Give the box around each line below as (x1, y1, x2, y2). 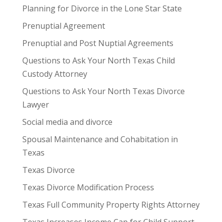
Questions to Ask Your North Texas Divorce (22, 85, 185, 97)
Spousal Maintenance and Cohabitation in (22, 133, 178, 145)
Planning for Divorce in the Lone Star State (22, 2, 182, 14)
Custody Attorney (22, 68, 87, 79)
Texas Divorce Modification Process (22, 181, 154, 193)
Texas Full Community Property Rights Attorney (22, 199, 200, 210)
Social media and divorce (22, 116, 112, 127)
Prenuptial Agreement (22, 20, 105, 31)
